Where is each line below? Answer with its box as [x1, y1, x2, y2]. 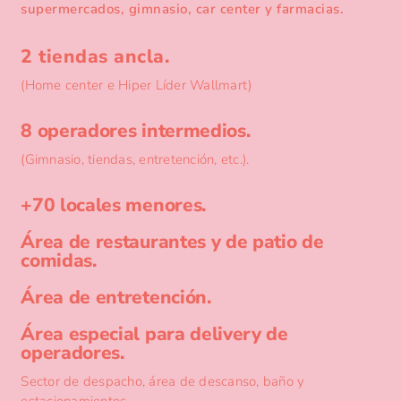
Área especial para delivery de [21, 320, 288, 346]
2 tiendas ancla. [21, 43, 170, 69]
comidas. [21, 247, 97, 273]
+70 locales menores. [21, 192, 206, 218]
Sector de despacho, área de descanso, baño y [21, 371, 305, 390]
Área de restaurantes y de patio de [21, 228, 324, 254]
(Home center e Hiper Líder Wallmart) [21, 75, 252, 94]
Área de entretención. [21, 284, 211, 310]
